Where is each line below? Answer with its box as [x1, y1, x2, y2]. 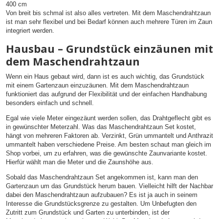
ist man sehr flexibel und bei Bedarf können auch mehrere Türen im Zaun [6, 18, 212, 26]
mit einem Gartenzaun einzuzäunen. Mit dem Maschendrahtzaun [6, 81, 189, 89]
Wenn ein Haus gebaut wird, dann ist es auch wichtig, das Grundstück [6, 72, 204, 80]
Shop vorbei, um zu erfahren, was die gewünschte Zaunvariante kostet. [6, 149, 207, 157]
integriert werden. [6, 27, 54, 35]
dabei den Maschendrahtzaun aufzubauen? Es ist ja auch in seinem [6, 191, 197, 198]
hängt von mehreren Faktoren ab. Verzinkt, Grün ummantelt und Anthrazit [6, 131, 213, 139]
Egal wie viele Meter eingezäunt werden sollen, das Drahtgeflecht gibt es [6, 114, 211, 122]
